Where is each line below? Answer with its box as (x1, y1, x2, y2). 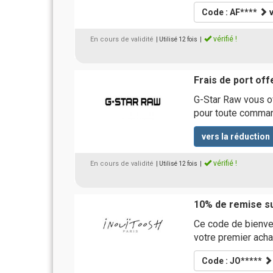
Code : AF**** (201, 7, 259, 17)
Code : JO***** (201, 256, 264, 266)
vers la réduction (201, 132, 270, 141)
